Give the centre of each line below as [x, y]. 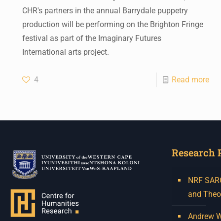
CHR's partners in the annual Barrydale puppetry [105, 10]
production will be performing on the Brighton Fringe [113, 24]
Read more [190, 79]
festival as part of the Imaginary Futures [92, 38]
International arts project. [66, 52]
